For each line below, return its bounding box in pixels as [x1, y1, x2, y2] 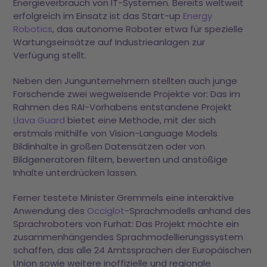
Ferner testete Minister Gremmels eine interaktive [13, 191, 235, 204]
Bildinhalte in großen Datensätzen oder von [13, 139, 206, 153]
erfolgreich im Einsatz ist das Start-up [13, 10, 184, 23]
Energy [183, 10, 213, 23]
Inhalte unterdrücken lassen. [13, 166, 138, 179]
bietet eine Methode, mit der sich [65, 113, 216, 126]
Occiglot [87, 204, 125, 218]
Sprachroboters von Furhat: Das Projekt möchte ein [13, 218, 240, 231]
